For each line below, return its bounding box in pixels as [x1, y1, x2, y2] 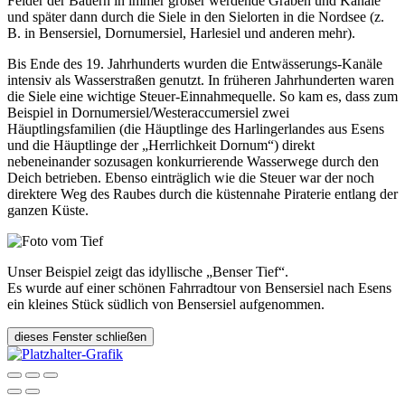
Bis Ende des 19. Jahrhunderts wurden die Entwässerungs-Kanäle [7, 56, 382, 72]
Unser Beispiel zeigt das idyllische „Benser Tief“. [7, 264, 288, 280]
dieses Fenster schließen [14, 330, 146, 344]
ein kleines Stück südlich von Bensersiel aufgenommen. [7, 297, 325, 313]
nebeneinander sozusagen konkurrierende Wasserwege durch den [7, 154, 379, 170]
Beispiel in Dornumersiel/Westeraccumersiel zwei [7, 105, 289, 121]
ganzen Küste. [7, 202, 89, 219]
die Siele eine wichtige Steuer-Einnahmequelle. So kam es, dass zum [7, 89, 398, 105]
